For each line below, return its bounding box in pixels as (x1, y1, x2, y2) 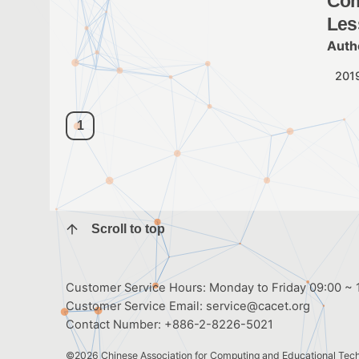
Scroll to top (91, 222, 165, 236)
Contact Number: (66, 317, 164, 332)
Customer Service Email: (66, 298, 206, 313)
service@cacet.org (206, 298, 310, 313)
